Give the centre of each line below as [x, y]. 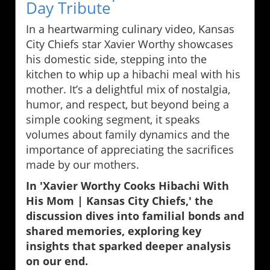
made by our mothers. [83, 165]
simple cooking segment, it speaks [113, 120]
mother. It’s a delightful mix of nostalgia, [128, 89]
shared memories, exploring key [114, 231]
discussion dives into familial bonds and [135, 216]
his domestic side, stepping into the [116, 59]
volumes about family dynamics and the [128, 135]
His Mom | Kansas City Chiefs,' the [120, 201]
